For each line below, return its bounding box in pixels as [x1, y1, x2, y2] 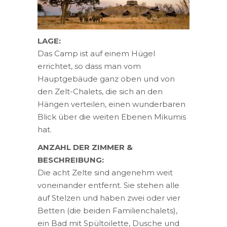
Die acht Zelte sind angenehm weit [37, 168, 173, 178]
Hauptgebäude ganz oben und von [37, 74, 175, 84]
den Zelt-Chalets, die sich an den [37, 87, 163, 97]
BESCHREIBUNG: [37, 155, 104, 165]
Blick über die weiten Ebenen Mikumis [37, 112, 186, 122]
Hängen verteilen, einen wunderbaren [37, 99, 185, 109]
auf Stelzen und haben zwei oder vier [37, 193, 180, 203]
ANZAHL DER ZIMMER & [37, 142, 133, 153]
